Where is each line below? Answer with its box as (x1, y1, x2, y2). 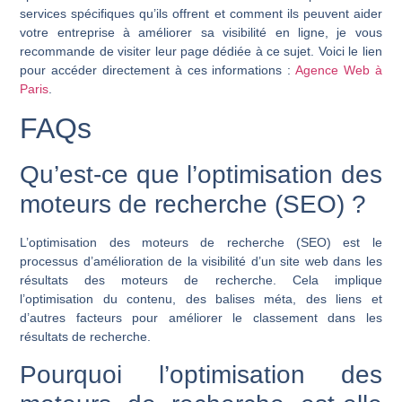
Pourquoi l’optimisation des (20, 360, 382, 389)
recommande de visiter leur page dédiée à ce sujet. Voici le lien (20, 43, 382, 58)
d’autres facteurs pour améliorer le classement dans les (20, 310, 382, 326)
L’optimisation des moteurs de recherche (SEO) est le (20, 235, 382, 250)
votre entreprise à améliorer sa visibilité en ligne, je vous (20, 24, 382, 39)
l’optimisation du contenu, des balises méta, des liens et (20, 292, 382, 307)
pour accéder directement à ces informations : (20, 62, 296, 77)
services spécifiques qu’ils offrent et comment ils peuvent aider (20, 5, 382, 21)
